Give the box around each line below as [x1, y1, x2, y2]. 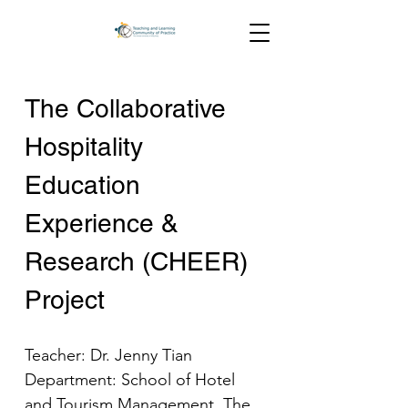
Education [25, 170, 148, 199]
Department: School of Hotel [25, 370, 240, 390]
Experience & [25, 209, 186, 238]
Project [25, 285, 105, 314]
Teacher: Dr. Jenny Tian [25, 345, 192, 365]
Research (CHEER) [25, 247, 255, 276]
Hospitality [25, 132, 150, 161]
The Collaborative [25, 94, 233, 123]
